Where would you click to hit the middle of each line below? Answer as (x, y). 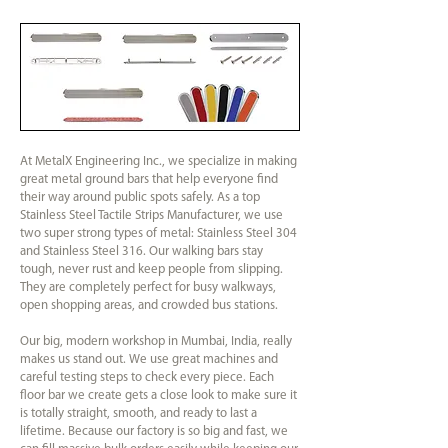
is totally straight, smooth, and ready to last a (138, 413)
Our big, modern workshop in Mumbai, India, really (156, 341)
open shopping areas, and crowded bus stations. (149, 305)
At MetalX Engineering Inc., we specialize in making (158, 161)
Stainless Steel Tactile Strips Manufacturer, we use (151, 215)
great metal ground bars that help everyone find (149, 179)
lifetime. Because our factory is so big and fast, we (154, 431)
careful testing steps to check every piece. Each (147, 377)
